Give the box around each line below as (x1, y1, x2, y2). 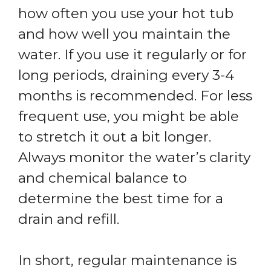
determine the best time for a (18, 189, 223, 207)
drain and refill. (18, 210, 119, 227)
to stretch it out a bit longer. (18, 128, 211, 145)
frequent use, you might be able (18, 107, 239, 125)
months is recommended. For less (18, 87, 252, 104)
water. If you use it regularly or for (18, 45, 247, 63)
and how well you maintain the (18, 25, 230, 42)
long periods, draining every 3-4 (18, 66, 234, 83)
